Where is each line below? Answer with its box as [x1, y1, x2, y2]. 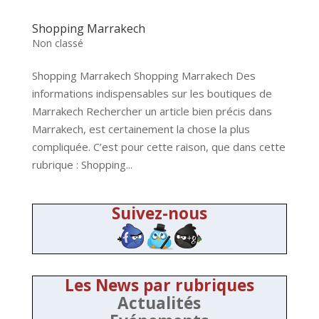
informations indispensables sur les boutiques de [31, 86, 272, 101]
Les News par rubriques [64, 274, 254, 297]
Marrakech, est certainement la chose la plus [31, 122, 250, 137]
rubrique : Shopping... [31, 157, 132, 172]
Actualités [117, 292, 202, 315]
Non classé [31, 36, 83, 51]
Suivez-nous [111, 202, 207, 225]
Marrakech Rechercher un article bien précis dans [31, 104, 272, 119]
